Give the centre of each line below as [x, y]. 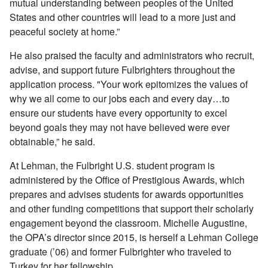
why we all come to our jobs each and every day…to [120, 98]
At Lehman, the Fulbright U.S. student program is [112, 165]
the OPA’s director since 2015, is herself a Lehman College [134, 237]
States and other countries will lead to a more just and [123, 17]
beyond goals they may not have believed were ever [120, 127]
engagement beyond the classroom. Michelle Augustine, [128, 223]
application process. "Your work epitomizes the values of [129, 84]
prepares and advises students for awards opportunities [127, 194]
